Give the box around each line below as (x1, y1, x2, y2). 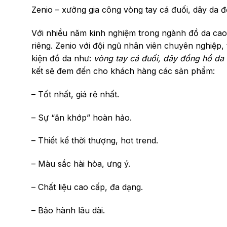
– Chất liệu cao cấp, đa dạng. (31, 181, 143, 192)
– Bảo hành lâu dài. (31, 205, 105, 215)
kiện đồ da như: (31, 53, 94, 63)
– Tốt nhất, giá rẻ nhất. (31, 89, 119, 99)
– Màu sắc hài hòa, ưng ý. (31, 159, 130, 169)
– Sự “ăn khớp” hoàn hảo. (31, 112, 132, 123)
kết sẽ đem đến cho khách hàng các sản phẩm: (31, 65, 215, 76)
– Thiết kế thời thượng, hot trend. (31, 135, 158, 146)
